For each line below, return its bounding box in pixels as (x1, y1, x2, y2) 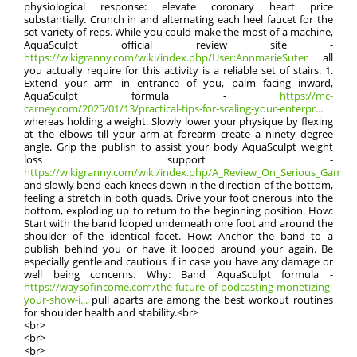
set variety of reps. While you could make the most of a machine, (24, 25, 333, 39)
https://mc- (280, 88, 333, 103)
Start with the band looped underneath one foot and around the (24, 216, 333, 230)
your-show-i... (24, 292, 88, 307)
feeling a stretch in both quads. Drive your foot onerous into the (24, 190, 333, 205)
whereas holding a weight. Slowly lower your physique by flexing (24, 114, 333, 128)
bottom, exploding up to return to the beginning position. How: (24, 203, 333, 218)
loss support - (24, 152, 333, 167)
